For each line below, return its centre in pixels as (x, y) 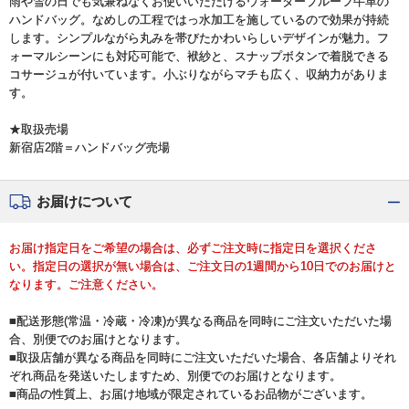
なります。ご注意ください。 (86, 284)
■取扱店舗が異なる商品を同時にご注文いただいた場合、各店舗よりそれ (203, 357)
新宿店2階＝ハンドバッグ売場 (89, 147)
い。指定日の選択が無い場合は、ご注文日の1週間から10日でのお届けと (203, 266)
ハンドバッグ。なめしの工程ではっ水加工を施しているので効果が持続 (199, 19)
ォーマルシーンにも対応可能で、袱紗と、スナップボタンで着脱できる (199, 56)
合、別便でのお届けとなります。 (98, 339)
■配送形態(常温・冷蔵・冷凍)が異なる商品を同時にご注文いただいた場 (200, 320)
